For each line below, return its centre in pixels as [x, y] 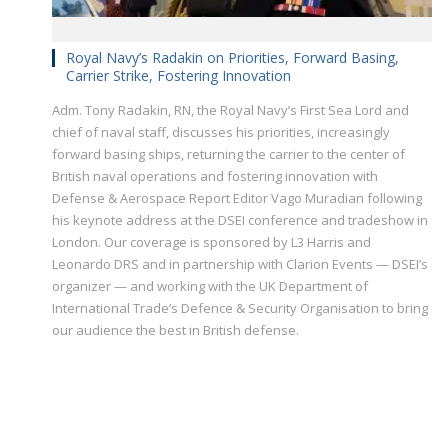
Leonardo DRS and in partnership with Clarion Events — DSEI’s [240, 264]
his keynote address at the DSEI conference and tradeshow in [240, 220]
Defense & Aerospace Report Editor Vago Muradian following [237, 198]
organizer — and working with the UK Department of [210, 286]
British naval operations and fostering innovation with [215, 176]
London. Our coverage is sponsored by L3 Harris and [211, 242]
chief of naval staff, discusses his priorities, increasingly [221, 132]
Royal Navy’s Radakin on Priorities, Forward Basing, [232, 58]
